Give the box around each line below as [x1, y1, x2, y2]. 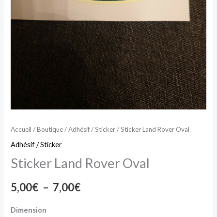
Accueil [11, 125, 32, 133]
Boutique [37, 125, 63, 133]
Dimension [11, 205, 47, 214]
